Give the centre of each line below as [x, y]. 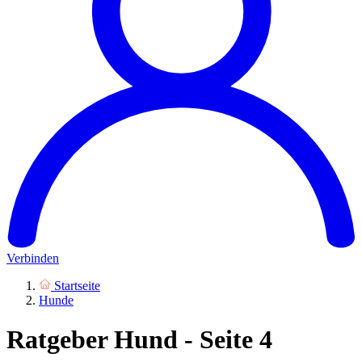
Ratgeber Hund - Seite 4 [139, 340]
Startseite [77, 285]
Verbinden [33, 258]
